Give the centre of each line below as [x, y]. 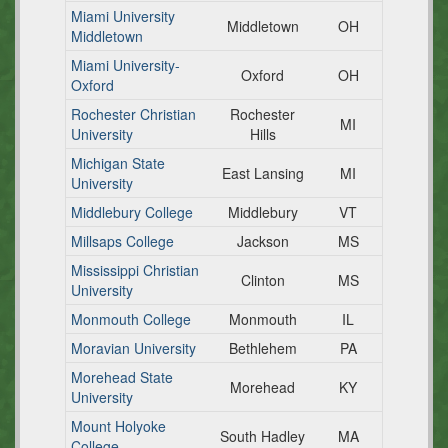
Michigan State [118, 163]
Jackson [262, 241]
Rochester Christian [133, 114]
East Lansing [262, 173]
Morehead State [122, 377]
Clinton [262, 280]
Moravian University [133, 348]
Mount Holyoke [118, 426]
